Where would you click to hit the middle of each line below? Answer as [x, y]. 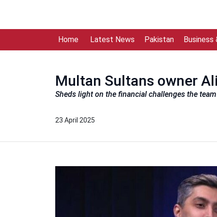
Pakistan [159, 39]
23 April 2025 [75, 120]
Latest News [112, 39]
